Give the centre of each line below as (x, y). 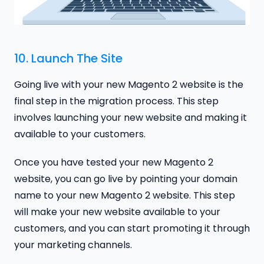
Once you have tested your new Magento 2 (114, 163)
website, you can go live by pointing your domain (126, 179)
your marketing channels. (73, 245)
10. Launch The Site (68, 58)
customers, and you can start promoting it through (132, 229)
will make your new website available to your (117, 212)
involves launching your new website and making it (131, 117)
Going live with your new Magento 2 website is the (129, 84)
